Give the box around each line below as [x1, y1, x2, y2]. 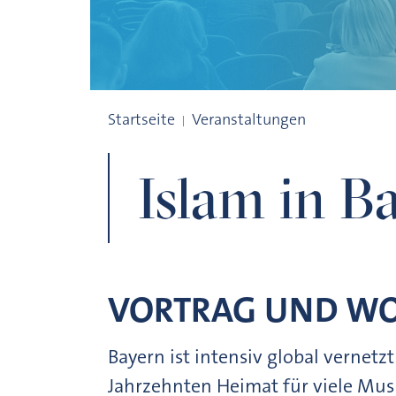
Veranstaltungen [192, 109, 306, 131]
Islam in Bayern [117, 96, 221, 118]
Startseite [108, 109, 175, 131]
